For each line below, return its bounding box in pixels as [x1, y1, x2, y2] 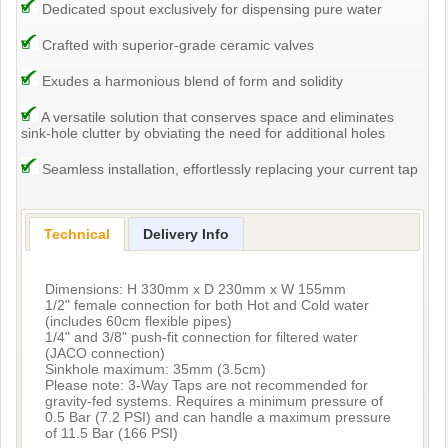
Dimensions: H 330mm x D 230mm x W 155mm [44, 281, 346, 298]
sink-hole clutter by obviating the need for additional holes [21, 124, 386, 141]
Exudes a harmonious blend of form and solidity [38, 72, 344, 89]
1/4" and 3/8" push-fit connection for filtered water [44, 329, 358, 346]
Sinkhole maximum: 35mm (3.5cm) [44, 361, 266, 378]
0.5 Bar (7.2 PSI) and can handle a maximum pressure [44, 409, 391, 426]
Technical [43, 226, 110, 243]
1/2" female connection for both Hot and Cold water [44, 297, 369, 314]
